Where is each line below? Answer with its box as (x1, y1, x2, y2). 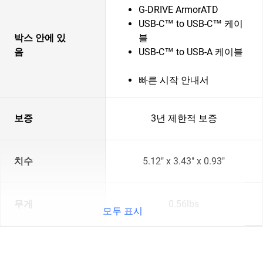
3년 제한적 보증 (150, 113, 217, 124)
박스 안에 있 (14, 32, 66, 43)
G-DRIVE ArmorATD (139, 4, 218, 15)
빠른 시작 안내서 (139, 75, 209, 86)
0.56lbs (168, 198, 199, 210)
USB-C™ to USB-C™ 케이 (139, 18, 243, 29)
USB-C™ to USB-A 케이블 (139, 46, 252, 58)
